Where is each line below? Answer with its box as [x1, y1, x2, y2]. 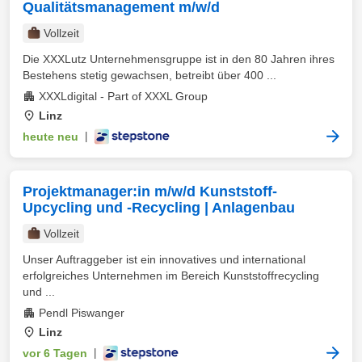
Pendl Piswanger [39, 306, 124, 319]
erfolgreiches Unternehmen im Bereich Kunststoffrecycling [23, 269, 319, 282]
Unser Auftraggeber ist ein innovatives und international [23, 253, 305, 266]
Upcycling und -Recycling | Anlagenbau [23, 200, 295, 216]
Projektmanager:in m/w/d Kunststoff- [23, 183, 277, 200]
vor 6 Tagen [23, 347, 87, 360]
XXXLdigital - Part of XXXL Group [39, 90, 208, 103]
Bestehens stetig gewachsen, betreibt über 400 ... [23, 69, 276, 82]
